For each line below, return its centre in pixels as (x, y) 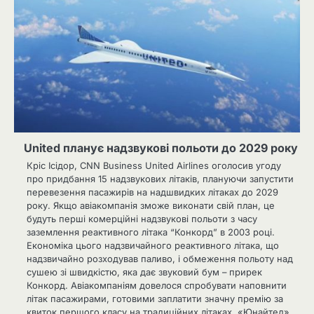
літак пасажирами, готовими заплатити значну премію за (155, 299)
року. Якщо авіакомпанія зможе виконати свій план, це (151, 206)
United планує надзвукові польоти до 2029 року (161, 148)
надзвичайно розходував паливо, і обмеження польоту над (160, 259)
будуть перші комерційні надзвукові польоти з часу (142, 219)
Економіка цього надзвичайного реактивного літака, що (153, 246)
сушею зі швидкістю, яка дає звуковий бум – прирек (144, 272)
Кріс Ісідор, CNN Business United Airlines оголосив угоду (154, 166)
